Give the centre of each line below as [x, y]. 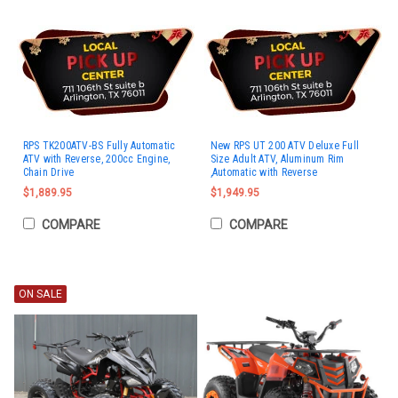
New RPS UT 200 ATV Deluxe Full [284, 145]
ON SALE [40, 294]
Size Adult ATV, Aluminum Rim [277, 159]
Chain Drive [48, 172]
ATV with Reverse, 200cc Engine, [96, 159]
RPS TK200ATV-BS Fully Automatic [99, 145]
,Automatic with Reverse [264, 172]
